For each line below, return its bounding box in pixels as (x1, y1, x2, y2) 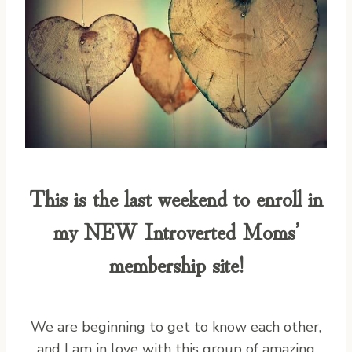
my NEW (53, 214, 145, 246)
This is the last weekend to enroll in (29, 181, 323, 213)
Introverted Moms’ (144, 214, 299, 246)
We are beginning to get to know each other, (31, 317, 321, 336)
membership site (108, 247, 239, 279)
